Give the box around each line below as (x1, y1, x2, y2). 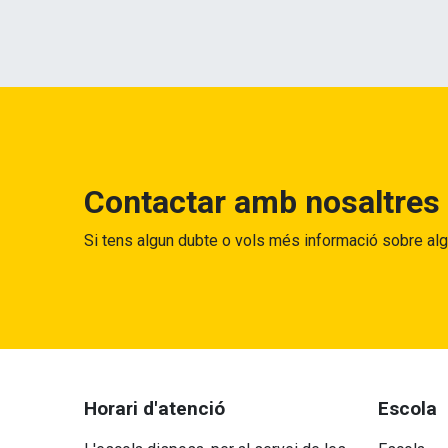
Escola (378, 397, 437, 420)
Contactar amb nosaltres (84, 183, 440, 221)
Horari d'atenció (84, 397, 225, 420)
